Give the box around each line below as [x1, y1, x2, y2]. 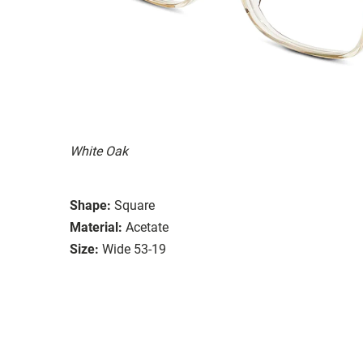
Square [114, 197, 155, 213]
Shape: [70, 197, 111, 213]
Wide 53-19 [102, 241, 166, 257]
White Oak [70, 143, 128, 159]
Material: [70, 219, 122, 235]
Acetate [126, 219, 169, 235]
